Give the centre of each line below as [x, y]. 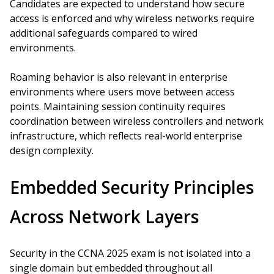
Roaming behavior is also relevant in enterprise [119, 77]
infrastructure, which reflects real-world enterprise [126, 136]
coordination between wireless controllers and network [137, 121]
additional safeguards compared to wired [104, 33]
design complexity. [52, 150]
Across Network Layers [104, 217]
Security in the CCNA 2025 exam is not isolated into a [130, 253]
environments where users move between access [122, 92]
